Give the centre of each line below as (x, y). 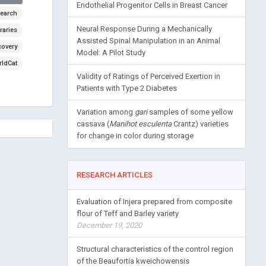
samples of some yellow (190, 112)
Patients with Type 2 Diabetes (126, 88)
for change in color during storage (135, 136)
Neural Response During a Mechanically (144, 29)
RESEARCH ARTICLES (114, 175)
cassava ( (93, 124)
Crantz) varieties (200, 124)
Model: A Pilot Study (111, 53)
